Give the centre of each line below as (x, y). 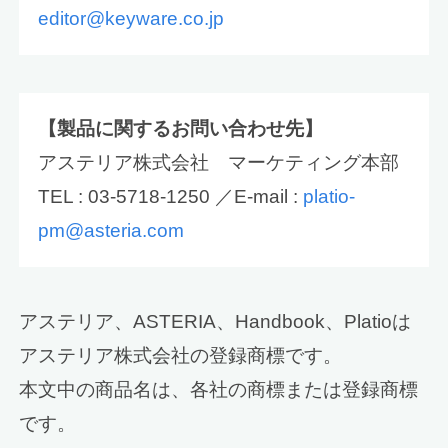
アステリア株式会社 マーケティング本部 (219, 163)
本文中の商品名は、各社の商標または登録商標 (219, 390)
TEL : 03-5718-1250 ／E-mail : (171, 197)
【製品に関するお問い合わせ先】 (181, 129)
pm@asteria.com (111, 231)
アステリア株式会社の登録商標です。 (181, 356)
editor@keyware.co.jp (131, 18)
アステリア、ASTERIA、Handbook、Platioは (215, 322)
